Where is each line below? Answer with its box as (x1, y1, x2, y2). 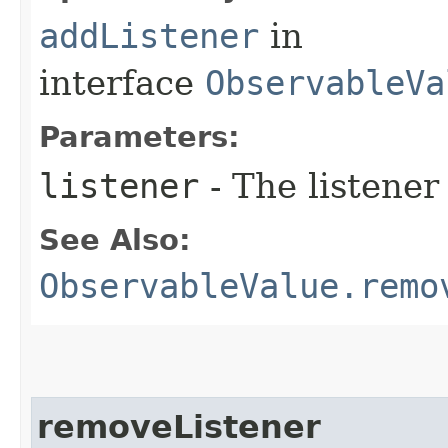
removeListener (37, 409, 321, 446)
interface (39, 63, 205, 104)
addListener (39, 16, 259, 57)
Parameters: (39, 120, 240, 155)
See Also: (39, 223, 191, 258)
